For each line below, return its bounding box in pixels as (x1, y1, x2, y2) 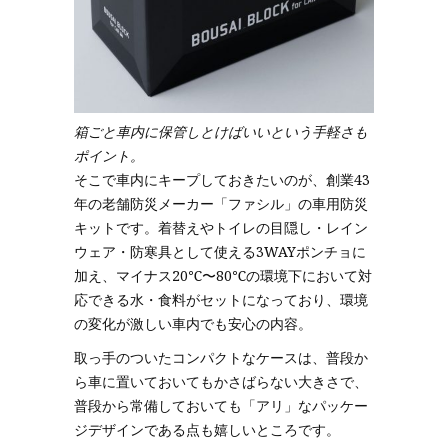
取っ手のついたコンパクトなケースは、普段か (74, 348, 368, 367)
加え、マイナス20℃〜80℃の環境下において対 (74, 266, 372, 285)
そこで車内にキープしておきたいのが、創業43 (74, 170, 370, 189)
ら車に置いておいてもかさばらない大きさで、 (74, 372, 368, 391)
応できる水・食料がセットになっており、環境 (74, 290, 368, 309)
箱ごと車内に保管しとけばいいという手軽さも (74, 122, 368, 141)
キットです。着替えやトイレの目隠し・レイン (74, 218, 368, 237)
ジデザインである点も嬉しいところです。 (74, 420, 340, 439)
